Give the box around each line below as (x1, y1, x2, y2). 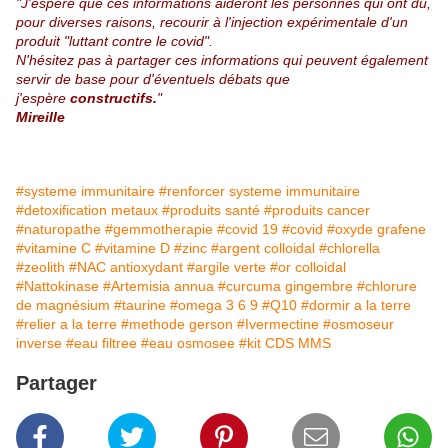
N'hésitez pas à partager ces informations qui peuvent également (16, 52, 428, 69)
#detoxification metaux (16, 202, 158, 219)
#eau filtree (66, 335, 137, 352)
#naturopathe (16, 221, 101, 238)
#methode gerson (121, 316, 233, 333)
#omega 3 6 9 (170, 297, 258, 314)
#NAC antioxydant (69, 259, 183, 276)
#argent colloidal (211, 240, 315, 257)
